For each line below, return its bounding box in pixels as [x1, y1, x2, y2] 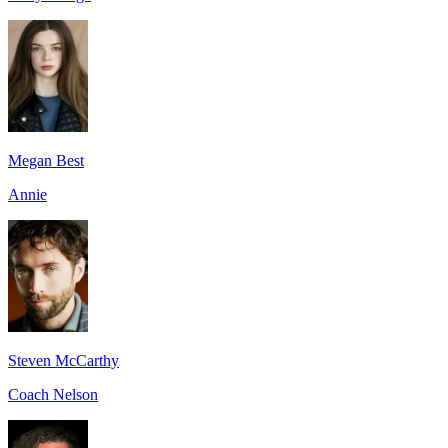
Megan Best [8, 151, 84, 169]
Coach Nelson [8, 385, 98, 403]
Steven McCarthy [8, 351, 119, 369]
